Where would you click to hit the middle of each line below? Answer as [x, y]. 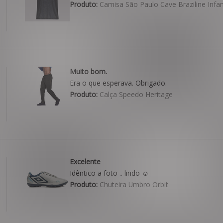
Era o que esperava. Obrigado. [118, 83]
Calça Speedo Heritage [135, 95]
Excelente [85, 162]
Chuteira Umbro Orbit [133, 185]
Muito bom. [88, 72]
